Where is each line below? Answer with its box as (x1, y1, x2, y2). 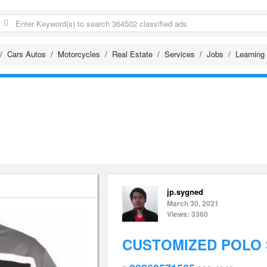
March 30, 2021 (167, 198, 219, 209)
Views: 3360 (167, 209, 208, 219)
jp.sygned (167, 186, 203, 197)
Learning (235, 48, 265, 60)
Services (164, 48, 195, 60)
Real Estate (112, 48, 153, 60)
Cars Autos (7, 48, 46, 60)
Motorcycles (58, 48, 100, 60)
